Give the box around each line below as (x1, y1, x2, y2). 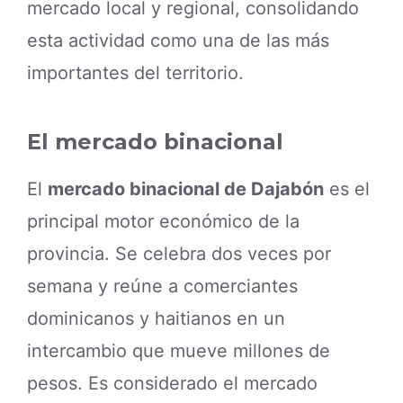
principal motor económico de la (27, 210, 300, 233)
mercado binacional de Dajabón (48, 178, 324, 201)
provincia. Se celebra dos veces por (27, 243, 331, 265)
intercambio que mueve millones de (27, 340, 330, 363)
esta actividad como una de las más (27, 29, 329, 51)
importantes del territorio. (27, 61, 244, 84)
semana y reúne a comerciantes (27, 275, 298, 298)
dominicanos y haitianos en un (27, 308, 285, 330)
